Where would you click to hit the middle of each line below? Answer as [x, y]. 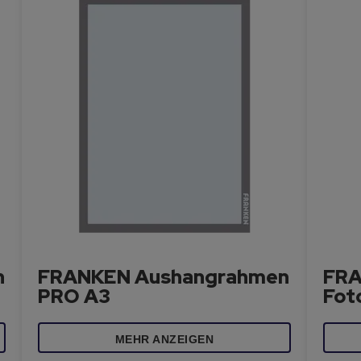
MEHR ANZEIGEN [164, 339]
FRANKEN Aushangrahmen [164, 277]
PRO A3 [75, 296]
